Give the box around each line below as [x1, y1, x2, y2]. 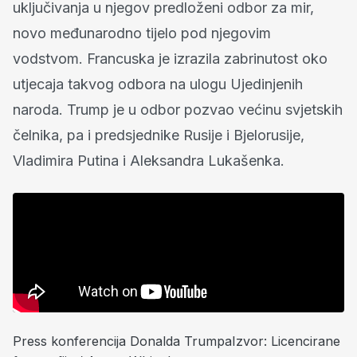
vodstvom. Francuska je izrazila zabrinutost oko [13, 50, 328, 68]
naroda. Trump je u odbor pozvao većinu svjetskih [13, 101, 343, 119]
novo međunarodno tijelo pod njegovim [13, 25, 271, 42]
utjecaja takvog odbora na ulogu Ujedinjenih [13, 76, 303, 93]
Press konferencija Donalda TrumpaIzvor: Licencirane [13, 333, 340, 350]
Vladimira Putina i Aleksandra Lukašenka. [13, 152, 284, 170]
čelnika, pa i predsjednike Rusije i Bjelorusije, [13, 127, 304, 144]
